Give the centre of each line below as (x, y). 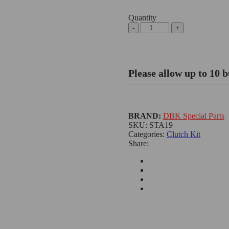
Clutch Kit (183, 134)
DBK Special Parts (193, 116)
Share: (138, 143)
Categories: (147, 134)
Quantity (142, 17)
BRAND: (145, 116)
